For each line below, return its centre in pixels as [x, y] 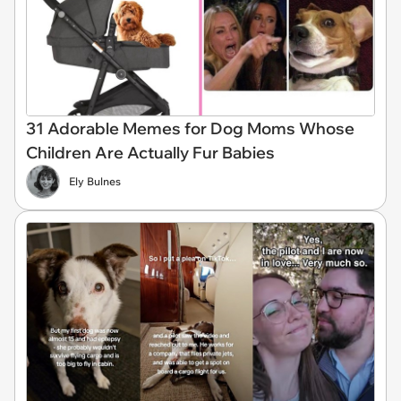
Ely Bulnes [95, 181]
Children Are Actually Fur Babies [150, 153]
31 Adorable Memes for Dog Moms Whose [190, 128]
